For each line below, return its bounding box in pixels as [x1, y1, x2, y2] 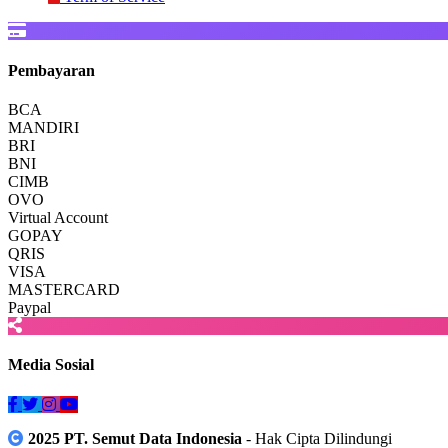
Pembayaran [8, 61, 95, 79]
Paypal [8, 299, 51, 316]
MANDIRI [8, 119, 79, 136]
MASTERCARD [8, 281, 120, 298]
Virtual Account [8, 209, 108, 226]
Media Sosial [8, 356, 94, 374]
